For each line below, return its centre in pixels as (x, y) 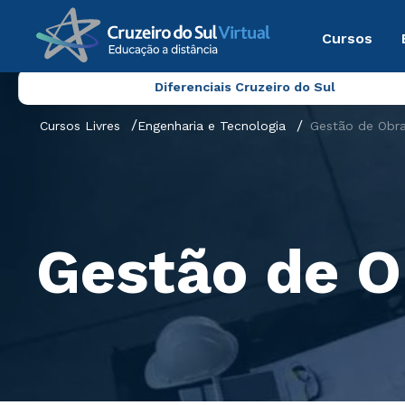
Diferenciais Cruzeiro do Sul (245, 87)
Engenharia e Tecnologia (212, 126)
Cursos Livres (80, 126)
